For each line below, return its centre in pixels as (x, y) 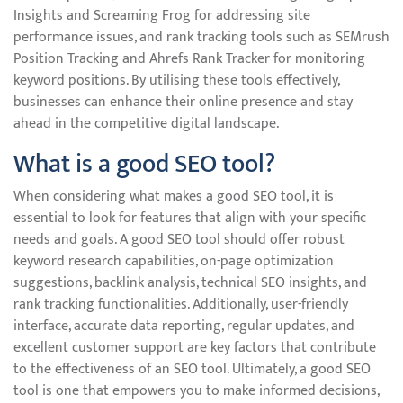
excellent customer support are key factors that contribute (195, 348)
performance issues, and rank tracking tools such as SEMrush (201, 37)
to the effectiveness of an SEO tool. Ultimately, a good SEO (192, 369)
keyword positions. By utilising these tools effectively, (176, 81)
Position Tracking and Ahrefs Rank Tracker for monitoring (189, 59)
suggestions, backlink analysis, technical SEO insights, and (190, 283)
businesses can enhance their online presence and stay (183, 102)
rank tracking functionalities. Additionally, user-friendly (181, 304)
